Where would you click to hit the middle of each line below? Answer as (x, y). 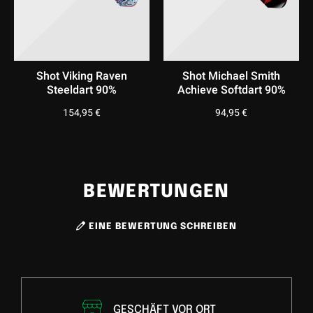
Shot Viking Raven (82, 77)
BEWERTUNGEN (156, 191)
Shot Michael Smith (231, 77)
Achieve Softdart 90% (231, 90)
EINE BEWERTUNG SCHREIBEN (161, 227)
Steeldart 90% (82, 90)
